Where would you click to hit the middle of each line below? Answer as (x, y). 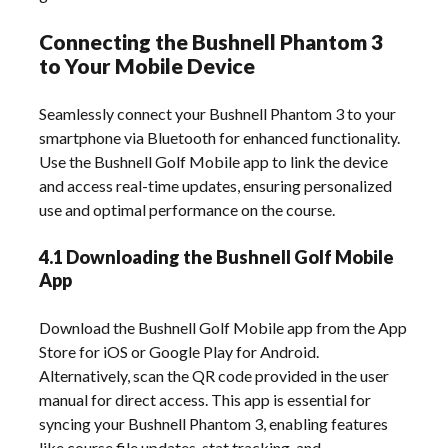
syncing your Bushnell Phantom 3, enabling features (214, 423)
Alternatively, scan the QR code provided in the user (214, 375)
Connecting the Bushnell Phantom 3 (211, 41)
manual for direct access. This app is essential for (205, 399)
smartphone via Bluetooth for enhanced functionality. (220, 137)
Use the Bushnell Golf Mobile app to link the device (214, 161)
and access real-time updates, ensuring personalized (216, 185)
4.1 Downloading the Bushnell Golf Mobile (217, 256)
